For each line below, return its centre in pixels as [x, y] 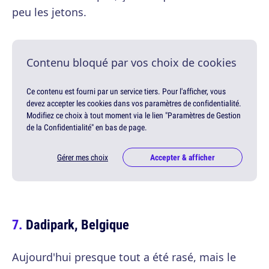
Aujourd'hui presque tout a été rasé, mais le [124, 257]
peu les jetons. [49, 12]
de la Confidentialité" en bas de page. [87, 128]
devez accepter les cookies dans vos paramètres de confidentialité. [134, 104]
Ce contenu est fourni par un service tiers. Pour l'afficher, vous [126, 92]
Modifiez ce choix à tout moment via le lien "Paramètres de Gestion [134, 116]
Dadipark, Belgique [77, 225]
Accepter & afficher [183, 158]
